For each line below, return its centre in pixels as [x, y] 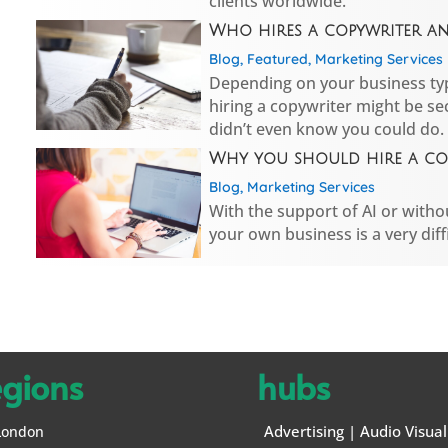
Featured [277, 58]
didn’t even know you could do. [326, 128]
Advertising [303, 430]
